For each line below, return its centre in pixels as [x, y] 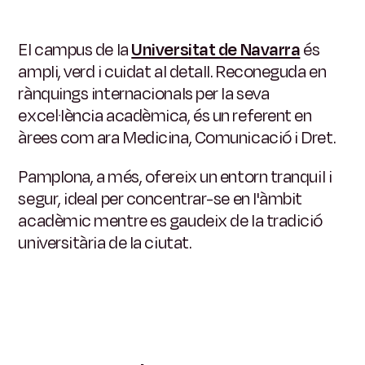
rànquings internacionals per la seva [144, 94]
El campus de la [73, 50]
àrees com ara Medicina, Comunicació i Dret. [177, 138]
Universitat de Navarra [216, 50]
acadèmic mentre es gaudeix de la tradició [171, 221]
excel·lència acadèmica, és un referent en [165, 116]
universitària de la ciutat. [105, 243]
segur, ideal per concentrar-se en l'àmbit [161, 199]
